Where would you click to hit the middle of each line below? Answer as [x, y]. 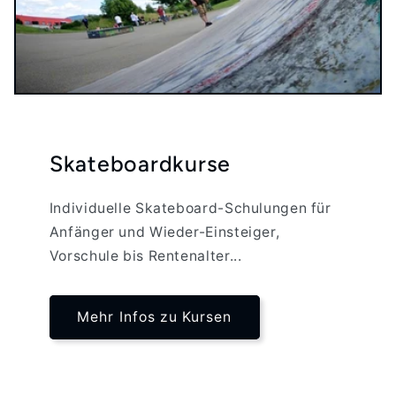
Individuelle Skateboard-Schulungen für [190, 208]
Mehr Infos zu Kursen [155, 317]
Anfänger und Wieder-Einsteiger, [164, 232]
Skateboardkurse [140, 163]
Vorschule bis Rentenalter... [145, 255]
